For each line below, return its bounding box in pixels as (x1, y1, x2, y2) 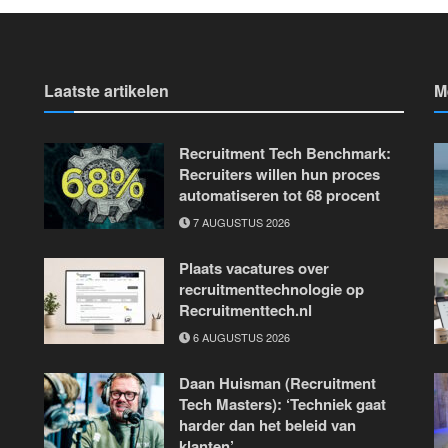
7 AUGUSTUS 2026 (190, 213, 290, 230)
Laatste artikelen (44, 78, 169, 102)
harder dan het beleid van (179, 413, 356, 436)
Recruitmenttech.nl (179, 298, 312, 321)
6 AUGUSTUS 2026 (190, 328, 290, 345)
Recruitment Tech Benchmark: (179, 141, 391, 164)
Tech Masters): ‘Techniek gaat (179, 392, 386, 415)
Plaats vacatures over (179, 256, 329, 279)
